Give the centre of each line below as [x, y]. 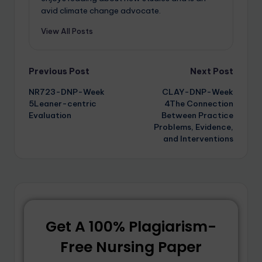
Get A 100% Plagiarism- [131, 226]
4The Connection [199, 104]
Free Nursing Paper [131, 247]
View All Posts [67, 31]
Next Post [212, 72]
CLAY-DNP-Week [198, 92]
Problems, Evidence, [194, 127]
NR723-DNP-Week [67, 92]
